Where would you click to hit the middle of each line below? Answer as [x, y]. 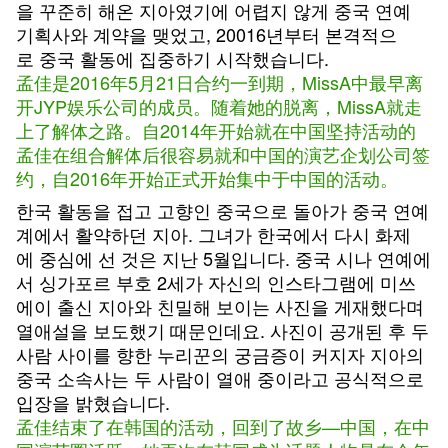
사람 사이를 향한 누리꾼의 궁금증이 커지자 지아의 [220, 354]
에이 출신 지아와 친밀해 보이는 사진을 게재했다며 [220, 306]
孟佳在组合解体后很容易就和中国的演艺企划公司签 [223, 154]
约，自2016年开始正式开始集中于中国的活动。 [207, 178]
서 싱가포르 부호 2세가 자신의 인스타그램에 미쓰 [216, 282]
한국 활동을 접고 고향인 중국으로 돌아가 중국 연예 [222, 210]
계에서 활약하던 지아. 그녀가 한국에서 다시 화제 [213, 234]
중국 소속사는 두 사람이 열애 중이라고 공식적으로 [220, 378]
